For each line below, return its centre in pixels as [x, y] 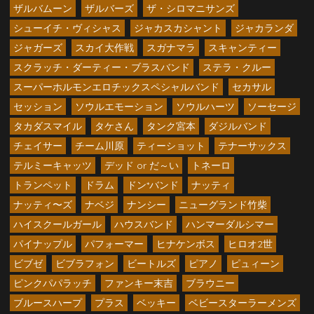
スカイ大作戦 [104, 48]
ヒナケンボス [186, 244]
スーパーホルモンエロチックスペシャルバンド [116, 87]
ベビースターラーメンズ [243, 303]
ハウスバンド [144, 224]
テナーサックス [252, 146]
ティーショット [171, 146]
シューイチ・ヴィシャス [67, 28]
